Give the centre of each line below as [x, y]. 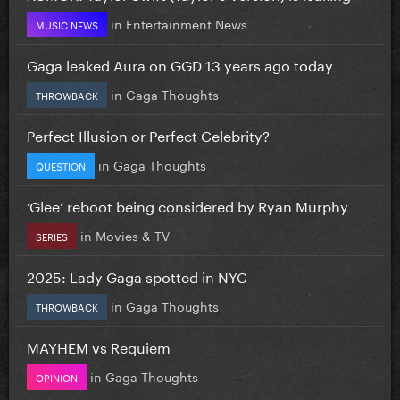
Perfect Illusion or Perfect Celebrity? [148, 134]
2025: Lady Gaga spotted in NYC [137, 275]
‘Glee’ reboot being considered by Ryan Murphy [187, 204]
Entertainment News [187, 23]
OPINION [57, 376]
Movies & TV [133, 234]
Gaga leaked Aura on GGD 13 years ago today [180, 63]
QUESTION [61, 165]
